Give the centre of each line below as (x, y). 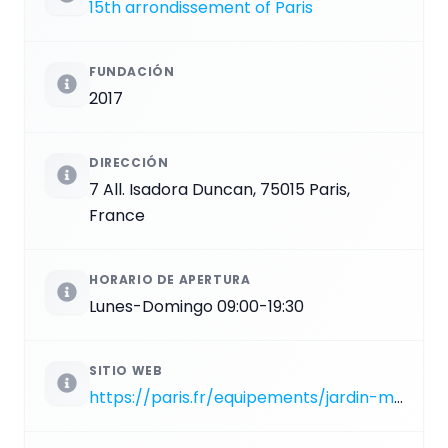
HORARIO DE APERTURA (170, 280)
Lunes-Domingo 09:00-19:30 (196, 307)
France (117, 216)
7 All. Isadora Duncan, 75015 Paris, (219, 190)
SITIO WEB (126, 371)
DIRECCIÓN (129, 163)
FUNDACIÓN (132, 72)
